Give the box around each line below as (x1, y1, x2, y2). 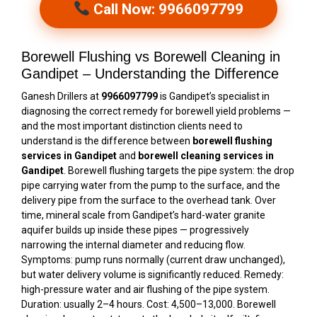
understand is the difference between (21, 134, 192, 146)
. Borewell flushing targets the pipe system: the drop (64, 164, 294, 176)
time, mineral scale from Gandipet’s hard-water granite (21, 209, 265, 221)
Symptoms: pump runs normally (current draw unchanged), (21, 253, 285, 265)
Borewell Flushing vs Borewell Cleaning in (21, 48, 280, 64)
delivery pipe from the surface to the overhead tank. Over (21, 194, 276, 206)
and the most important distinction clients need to (21, 120, 243, 132)
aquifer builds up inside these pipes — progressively (21, 224, 249, 236)
